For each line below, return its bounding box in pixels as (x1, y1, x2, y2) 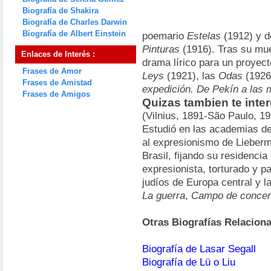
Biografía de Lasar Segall (142, 243, 256, 255)
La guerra (142, 190, 185, 201)
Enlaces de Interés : (21, 50, 95, 59)
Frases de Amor (22, 67, 82, 76)
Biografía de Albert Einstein (22, 29, 126, 38)
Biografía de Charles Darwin (22, 18, 127, 27)
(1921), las (164, 70, 218, 82)
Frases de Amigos (22, 90, 90, 99)
